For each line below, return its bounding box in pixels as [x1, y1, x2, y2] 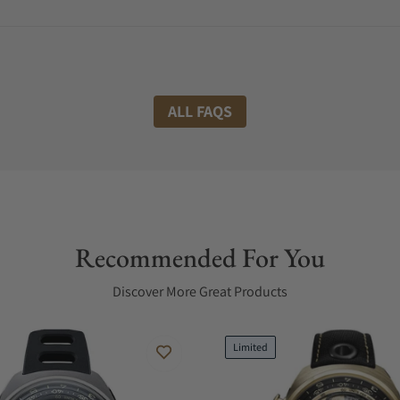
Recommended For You [75, 240, 325, 275]
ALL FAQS [168, 101, 232, 121]
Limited [233, 340, 268, 354]
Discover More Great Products [112, 282, 287, 301]
